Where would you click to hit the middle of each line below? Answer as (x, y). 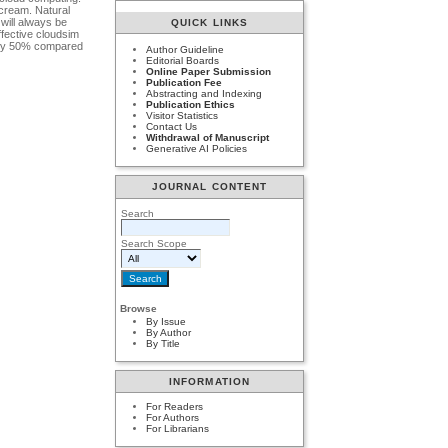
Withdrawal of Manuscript (208, 138)
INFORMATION (209, 382)
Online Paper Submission (209, 72)
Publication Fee (184, 83)
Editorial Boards (183, 61)
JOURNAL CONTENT (209, 187)
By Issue (166, 322)
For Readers (175, 407)
